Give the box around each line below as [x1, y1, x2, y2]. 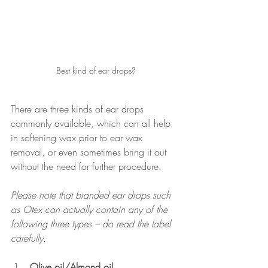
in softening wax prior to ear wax [11, 131, 145, 145]
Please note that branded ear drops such [11, 188, 173, 202]
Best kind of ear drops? [56, 65, 136, 77]
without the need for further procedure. [11, 160, 162, 173]
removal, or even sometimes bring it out [11, 145, 169, 159]
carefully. [11, 232, 46, 245]
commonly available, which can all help [11, 117, 173, 130]
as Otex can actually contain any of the [11, 203, 170, 217]
